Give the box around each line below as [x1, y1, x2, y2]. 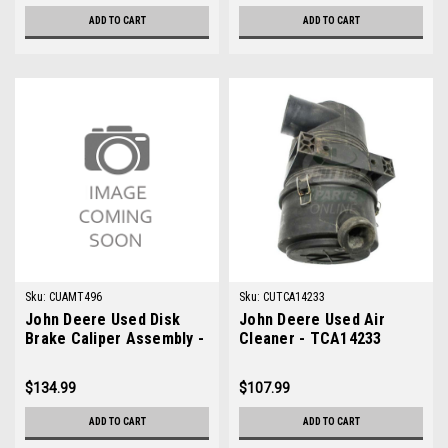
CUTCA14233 [263, 290, 325, 304]
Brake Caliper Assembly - [25, 329, 204, 348]
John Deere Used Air [239, 310, 385, 329]
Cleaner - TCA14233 [239, 329, 382, 348]
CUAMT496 [49, 290, 102, 304]
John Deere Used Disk [25, 310, 180, 329]
